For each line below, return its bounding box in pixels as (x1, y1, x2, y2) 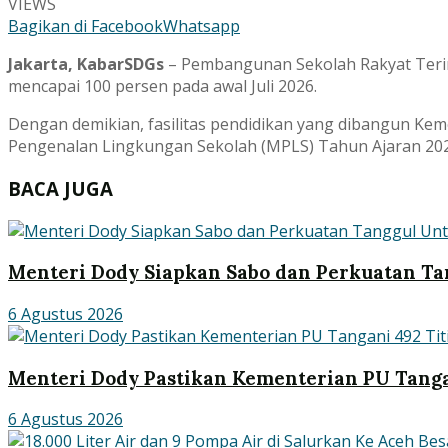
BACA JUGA (8, 175, 113, 201)
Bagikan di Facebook (8, 15, 163, 38)
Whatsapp (163, 15, 240, 38)
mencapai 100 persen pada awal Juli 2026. (8, 75, 317, 98)
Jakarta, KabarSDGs (8, 53, 164, 76)
